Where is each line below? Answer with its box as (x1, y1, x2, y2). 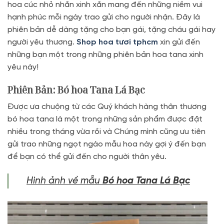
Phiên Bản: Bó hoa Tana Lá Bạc (7, 82, 145, 96)
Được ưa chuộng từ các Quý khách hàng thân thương (7, 102, 206, 111)
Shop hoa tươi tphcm (76, 38, 158, 46)
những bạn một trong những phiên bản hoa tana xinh (7, 50, 203, 59)
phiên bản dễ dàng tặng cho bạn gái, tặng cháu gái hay (7, 25, 215, 34)
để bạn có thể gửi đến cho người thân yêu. (7, 152, 166, 161)
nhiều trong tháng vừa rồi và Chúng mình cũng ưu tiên (7, 127, 205, 136)
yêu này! (7, 63, 38, 71)
